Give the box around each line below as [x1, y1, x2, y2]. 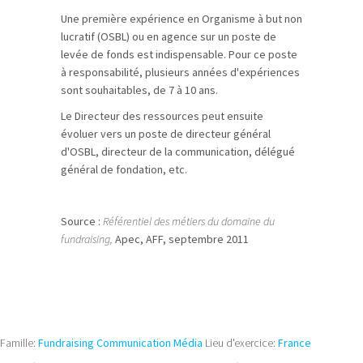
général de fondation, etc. [61, 162, 187, 177]
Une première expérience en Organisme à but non [61, 11, 302, 26]
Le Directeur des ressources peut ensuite [61, 109, 263, 123]
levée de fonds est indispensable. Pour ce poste [61, 47, 297, 62]
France [278, 335, 311, 350]
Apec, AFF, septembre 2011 [115, 232, 249, 246]
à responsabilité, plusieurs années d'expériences [61, 65, 300, 79]
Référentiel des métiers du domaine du [103, 214, 275, 228]
